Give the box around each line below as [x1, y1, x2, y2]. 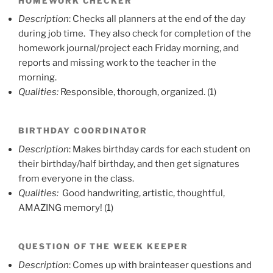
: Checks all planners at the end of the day [69, 13, 246, 25]
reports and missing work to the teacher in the [18, 57, 216, 69]
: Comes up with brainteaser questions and [69, 259, 252, 271]
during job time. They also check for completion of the [18, 28, 251, 40]
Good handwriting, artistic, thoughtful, [62, 188, 225, 199]
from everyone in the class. [18, 173, 134, 185]
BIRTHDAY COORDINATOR [18, 126, 147, 136]
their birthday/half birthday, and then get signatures [18, 158, 239, 170]
